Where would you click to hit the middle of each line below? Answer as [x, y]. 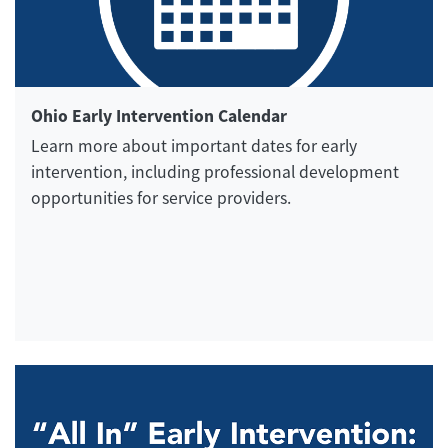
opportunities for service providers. [161, 198]
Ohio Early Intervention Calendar [159, 116]
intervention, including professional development [215, 172]
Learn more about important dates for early [194, 146]
